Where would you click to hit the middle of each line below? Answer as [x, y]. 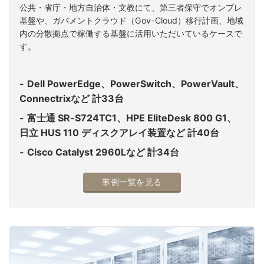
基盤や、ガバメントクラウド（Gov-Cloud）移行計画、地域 [131, 20]
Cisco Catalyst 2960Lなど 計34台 [103, 152]
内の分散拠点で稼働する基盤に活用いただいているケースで [131, 33]
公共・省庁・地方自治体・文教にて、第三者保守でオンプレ [131, 7]
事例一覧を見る [132, 182]
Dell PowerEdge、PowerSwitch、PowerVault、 [136, 84]
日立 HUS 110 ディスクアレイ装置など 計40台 [119, 133]
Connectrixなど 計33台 [72, 98]
